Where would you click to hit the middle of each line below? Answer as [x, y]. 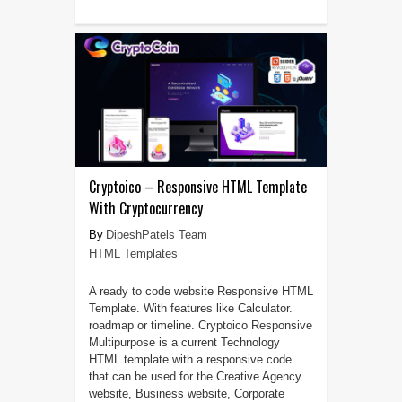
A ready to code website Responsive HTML [201, 292]
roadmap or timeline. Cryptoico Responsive [200, 326]
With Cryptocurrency [145, 209]
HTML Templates [133, 254]
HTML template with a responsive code [190, 360]
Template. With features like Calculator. [190, 309]
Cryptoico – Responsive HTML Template [197, 187]
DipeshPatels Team [156, 235]
